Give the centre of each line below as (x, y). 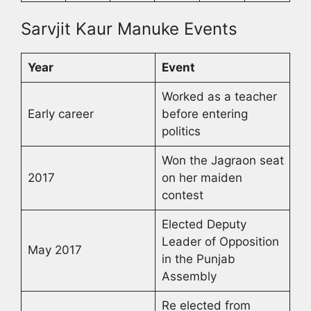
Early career (60, 114)
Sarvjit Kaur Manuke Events (132, 29)
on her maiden (202, 178)
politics (181, 132)
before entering (204, 114)
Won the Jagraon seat (222, 161)
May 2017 (54, 250)
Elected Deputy (204, 225)
